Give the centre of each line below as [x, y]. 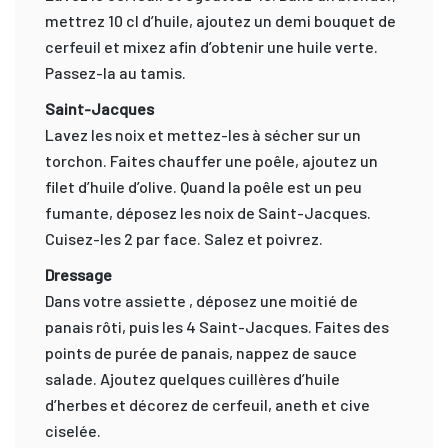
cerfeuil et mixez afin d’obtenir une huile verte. [211, 46]
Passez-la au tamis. [115, 72]
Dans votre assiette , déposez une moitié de [201, 300]
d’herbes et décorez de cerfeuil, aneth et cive [207, 404]
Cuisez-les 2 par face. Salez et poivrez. [184, 238]
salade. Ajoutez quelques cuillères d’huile [192, 378]
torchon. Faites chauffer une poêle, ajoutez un [211, 160]
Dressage [78, 274]
